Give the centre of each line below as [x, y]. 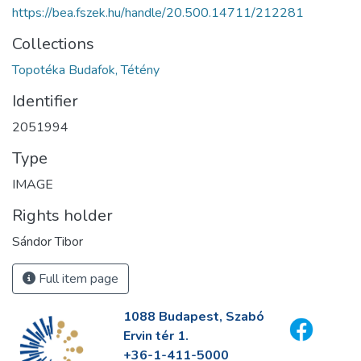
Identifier [45, 101]
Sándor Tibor [48, 241]
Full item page [77, 278]
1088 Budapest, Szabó [193, 317]
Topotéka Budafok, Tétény [86, 70]
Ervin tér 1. [156, 336]
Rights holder [62, 215]
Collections [53, 44]
